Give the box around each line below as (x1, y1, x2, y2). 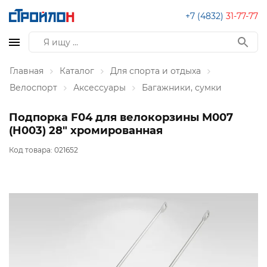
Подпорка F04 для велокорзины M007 (9, 111, 233, 124)
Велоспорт (10, 82, 57, 93)
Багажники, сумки (142, 82, 222, 93)
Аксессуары (73, 82, 126, 93)
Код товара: (9, 145, 54, 155)
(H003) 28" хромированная (9, 124, 163, 137)
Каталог (60, 66, 94, 76)
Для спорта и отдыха (110, 66, 201, 76)
